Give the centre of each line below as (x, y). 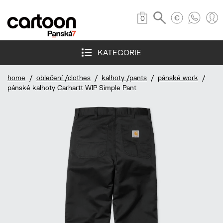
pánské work (178, 78)
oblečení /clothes (63, 78)
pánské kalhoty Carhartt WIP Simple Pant (72, 88)
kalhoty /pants (124, 78)
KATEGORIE (116, 53)
